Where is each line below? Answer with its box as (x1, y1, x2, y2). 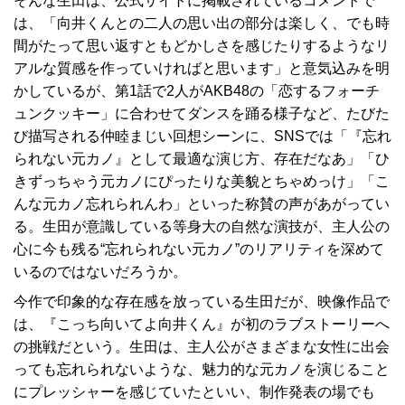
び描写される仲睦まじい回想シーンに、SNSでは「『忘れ (14, 128, 391, 145)
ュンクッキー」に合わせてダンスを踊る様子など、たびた (14, 106, 390, 122)
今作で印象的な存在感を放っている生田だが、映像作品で (14, 294, 390, 310)
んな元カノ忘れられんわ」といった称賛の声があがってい (14, 196, 390, 212)
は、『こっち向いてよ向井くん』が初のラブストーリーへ (14, 316, 390, 333)
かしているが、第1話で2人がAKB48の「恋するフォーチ (14, 83, 380, 99)
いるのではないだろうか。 (14, 264, 187, 280)
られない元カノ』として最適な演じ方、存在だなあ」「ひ (14, 151, 390, 167)
